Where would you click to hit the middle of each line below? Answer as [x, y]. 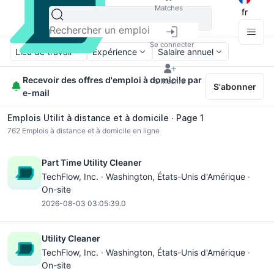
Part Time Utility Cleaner [92, 162]
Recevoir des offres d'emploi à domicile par [113, 80]
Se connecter [172, 44]
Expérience [115, 52]
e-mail [36, 93]
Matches [169, 8]
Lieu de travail [43, 52]
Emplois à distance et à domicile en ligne [90, 131]
